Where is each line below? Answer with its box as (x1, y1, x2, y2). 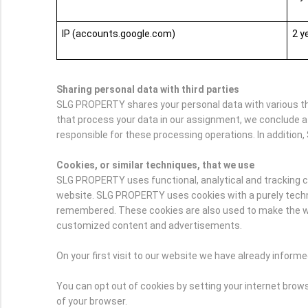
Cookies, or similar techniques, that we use (56, 159, 254, 171)
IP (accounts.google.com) (61, 28, 175, 40)
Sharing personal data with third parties (56, 84, 239, 96)
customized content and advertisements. (56, 220, 242, 232)
